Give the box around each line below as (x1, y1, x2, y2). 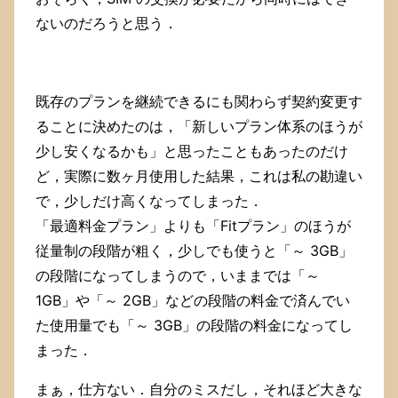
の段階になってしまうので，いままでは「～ (36, 267, 320, 285)
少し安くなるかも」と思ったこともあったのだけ (36, 142, 348, 161)
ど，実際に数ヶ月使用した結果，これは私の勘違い (36, 167, 362, 186)
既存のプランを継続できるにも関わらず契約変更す (36, 92, 362, 111)
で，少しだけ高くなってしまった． (36, 192, 263, 211)
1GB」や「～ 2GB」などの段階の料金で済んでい (36, 291, 350, 310)
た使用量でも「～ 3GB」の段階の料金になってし (36, 316, 353, 335)
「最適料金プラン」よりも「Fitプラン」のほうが (36, 217, 351, 235)
